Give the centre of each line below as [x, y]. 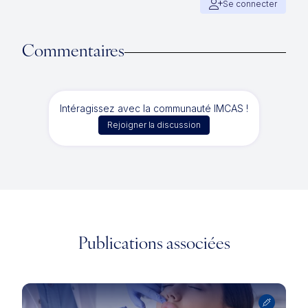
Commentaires [73, 52]
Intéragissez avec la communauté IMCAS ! [154, 108]
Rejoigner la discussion [154, 125]
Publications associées [154, 245]
